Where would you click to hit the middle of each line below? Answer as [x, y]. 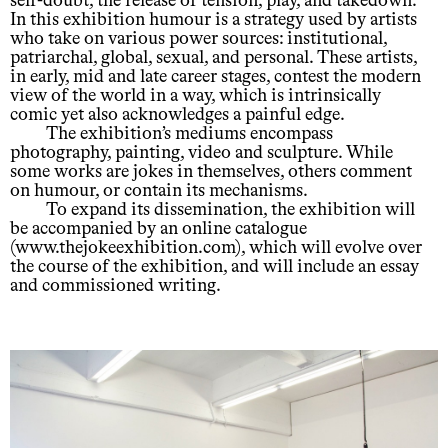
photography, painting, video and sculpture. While [201, 152]
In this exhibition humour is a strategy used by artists [213, 19]
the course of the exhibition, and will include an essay [214, 266]
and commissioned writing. [115, 285]
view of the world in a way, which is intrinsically [195, 95]
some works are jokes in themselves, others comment [211, 171]
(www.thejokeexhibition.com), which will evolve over [216, 247]
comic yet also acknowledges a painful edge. [177, 114]
